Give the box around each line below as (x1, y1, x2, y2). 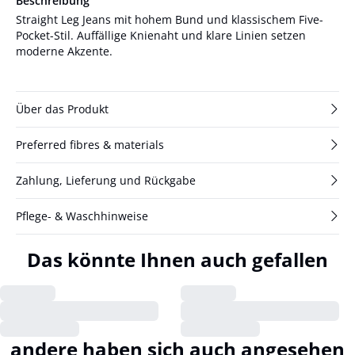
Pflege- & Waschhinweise (16, 208, 148, 223)
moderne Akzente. (16, 43, 113, 59)
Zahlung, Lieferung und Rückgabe (16, 172, 196, 188)
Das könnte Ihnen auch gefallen (27, 246, 328, 273)
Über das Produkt (16, 101, 109, 116)
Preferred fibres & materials (16, 136, 164, 152)
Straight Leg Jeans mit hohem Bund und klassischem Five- (16, 11, 323, 27)
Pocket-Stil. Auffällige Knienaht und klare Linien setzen (16, 27, 306, 43)
